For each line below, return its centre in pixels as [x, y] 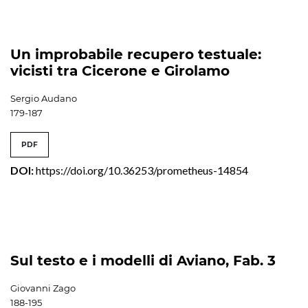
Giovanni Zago [43, 288]
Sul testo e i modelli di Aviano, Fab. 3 [143, 260]
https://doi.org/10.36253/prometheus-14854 [142, 170]
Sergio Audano [44, 98]
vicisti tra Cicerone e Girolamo [120, 70]
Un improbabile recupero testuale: [136, 54]
